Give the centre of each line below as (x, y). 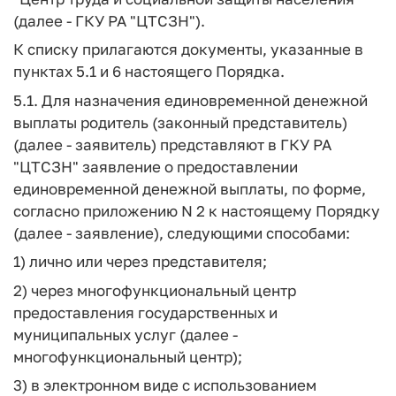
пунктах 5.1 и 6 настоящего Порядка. (149, 71)
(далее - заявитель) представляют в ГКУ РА (172, 144)
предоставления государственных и (145, 312)
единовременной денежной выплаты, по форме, (190, 188)
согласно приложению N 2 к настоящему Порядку (197, 210)
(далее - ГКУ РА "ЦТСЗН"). (113, 20)
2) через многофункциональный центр (155, 290)
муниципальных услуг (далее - (126, 334)
